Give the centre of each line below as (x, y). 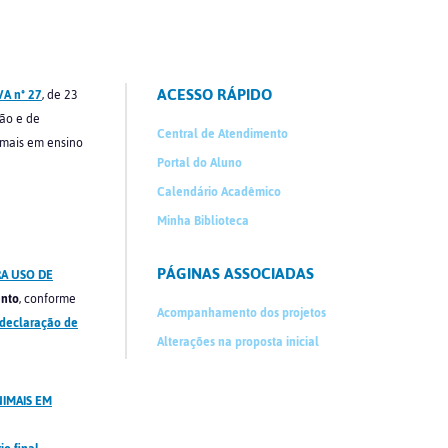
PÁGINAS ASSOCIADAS (236, 273)
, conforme (47, 299)
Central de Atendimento (223, 134)
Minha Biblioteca (203, 221)
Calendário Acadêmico (219, 192)
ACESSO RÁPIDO (215, 94)
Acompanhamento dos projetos (242, 313)
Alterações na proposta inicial (238, 342)
